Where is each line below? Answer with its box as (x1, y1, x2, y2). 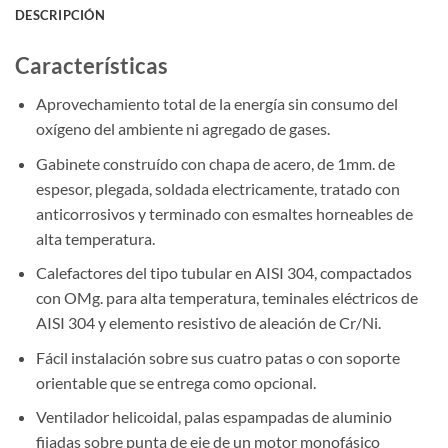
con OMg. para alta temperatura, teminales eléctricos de (35, 288, 418, 308)
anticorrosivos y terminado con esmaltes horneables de (35, 203, 413, 223)
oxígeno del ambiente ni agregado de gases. (35, 119, 330, 139)
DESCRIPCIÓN (15, 6, 105, 23)
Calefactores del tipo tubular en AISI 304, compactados (35, 263, 412, 283)
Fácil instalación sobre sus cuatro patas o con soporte (35, 347, 400, 367)
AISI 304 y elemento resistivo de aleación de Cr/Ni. (35, 313, 381, 333)
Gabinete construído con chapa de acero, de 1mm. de (35, 153, 395, 173)
